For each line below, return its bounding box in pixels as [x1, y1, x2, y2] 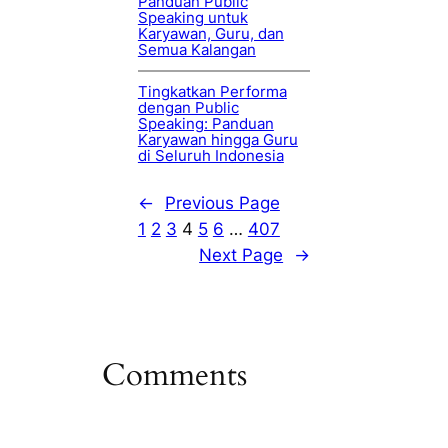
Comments [102, 354, 248, 397]
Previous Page [164, 192, 280, 213]
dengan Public [137, 98, 239, 117]
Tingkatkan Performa [137, 82, 287, 101]
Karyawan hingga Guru [137, 130, 298, 149]
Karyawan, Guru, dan [137, 24, 284, 43]
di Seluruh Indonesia [137, 146, 284, 165]
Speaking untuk [137, 8, 248, 27]
